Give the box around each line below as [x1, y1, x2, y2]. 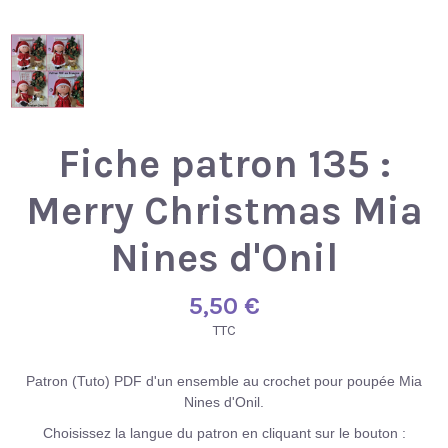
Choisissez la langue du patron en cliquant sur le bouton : [42, 424, 406, 441]
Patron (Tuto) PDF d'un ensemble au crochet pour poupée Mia [26, 372, 422, 389]
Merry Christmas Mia [25, 187, 423, 234]
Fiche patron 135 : [57, 140, 391, 187]
